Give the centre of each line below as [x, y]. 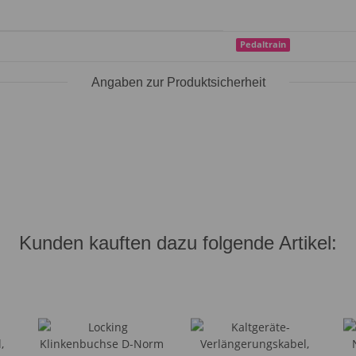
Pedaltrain [263, 45]
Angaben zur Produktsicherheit [178, 82]
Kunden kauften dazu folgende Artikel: [178, 242]
